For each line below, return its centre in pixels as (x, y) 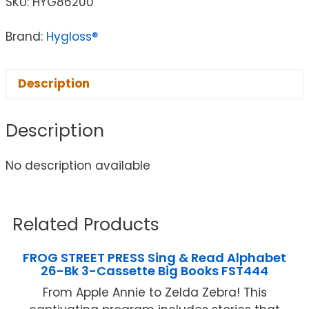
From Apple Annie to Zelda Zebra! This (154, 293)
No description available (78, 166)
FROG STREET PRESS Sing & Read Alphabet (154, 258)
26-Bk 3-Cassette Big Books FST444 (154, 271)
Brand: (26, 36)
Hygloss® (72, 36)
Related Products (86, 225)
